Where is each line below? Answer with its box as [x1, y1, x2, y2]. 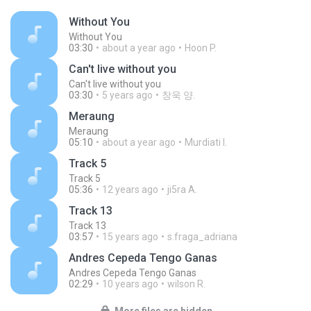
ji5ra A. [167, 184, 197, 195]
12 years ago [102, 184, 158, 195]
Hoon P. [185, 42, 217, 53]
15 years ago [102, 231, 158, 242]
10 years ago [102, 278, 158, 289]
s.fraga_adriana [167, 231, 237, 242]
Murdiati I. [185, 137, 227, 148]
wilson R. [167, 278, 205, 289]
